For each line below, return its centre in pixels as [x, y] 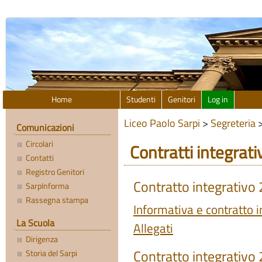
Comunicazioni [45, 127]
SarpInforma [48, 186]
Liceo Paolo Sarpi [162, 123]
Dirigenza [42, 239]
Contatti [40, 158]
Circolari [40, 144]
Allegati [153, 228]
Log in [218, 99]
